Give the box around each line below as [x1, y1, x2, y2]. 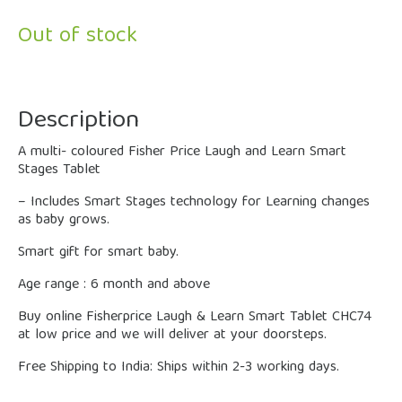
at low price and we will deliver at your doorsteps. [18, 323, 327, 348]
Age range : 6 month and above [18, 273, 210, 298]
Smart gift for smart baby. [18, 240, 179, 266]
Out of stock [18, 18, 137, 56]
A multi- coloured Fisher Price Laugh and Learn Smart [18, 140, 346, 165]
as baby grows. [18, 208, 109, 233]
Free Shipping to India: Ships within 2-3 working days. [18, 355, 339, 380]
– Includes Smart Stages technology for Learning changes [18, 190, 370, 215]
